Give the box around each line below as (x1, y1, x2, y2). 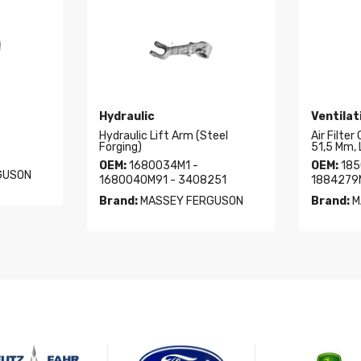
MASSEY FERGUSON (137, 194, 243, 209)
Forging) (98, 140, 142, 155)
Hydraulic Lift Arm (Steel (98, 129, 228, 143)
